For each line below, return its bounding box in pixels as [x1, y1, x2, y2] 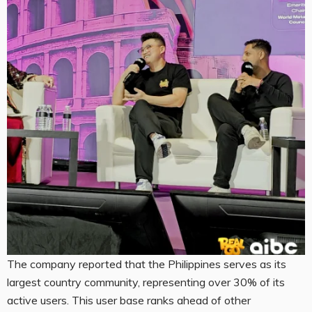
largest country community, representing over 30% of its [7, 275, 285, 290]
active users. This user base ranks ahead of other [7, 293, 251, 308]
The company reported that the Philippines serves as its [7, 257, 286, 272]
